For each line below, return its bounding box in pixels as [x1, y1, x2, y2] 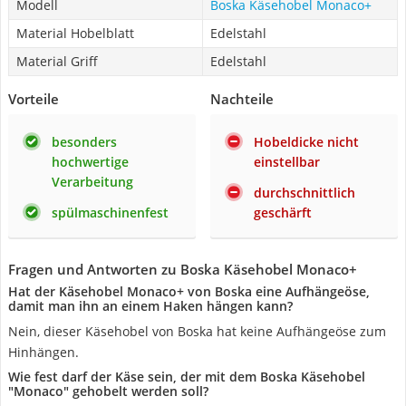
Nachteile [210, 90, 274, 108]
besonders [52, 133, 117, 150]
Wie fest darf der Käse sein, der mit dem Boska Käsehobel [8, 368, 365, 385]
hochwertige [52, 153, 129, 170]
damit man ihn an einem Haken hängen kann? [8, 297, 293, 314]
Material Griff [16, 53, 98, 70]
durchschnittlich [254, 184, 355, 201]
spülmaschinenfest [52, 204, 169, 221]
